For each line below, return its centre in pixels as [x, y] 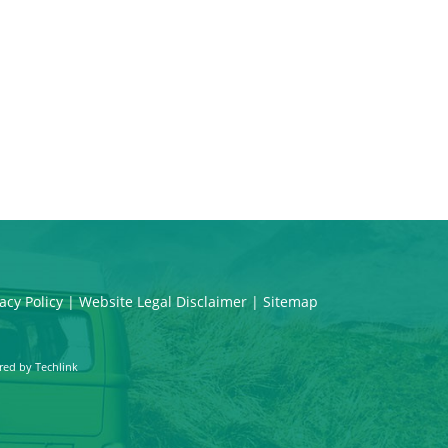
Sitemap [290, 301]
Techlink [56, 366]
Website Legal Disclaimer [163, 301]
